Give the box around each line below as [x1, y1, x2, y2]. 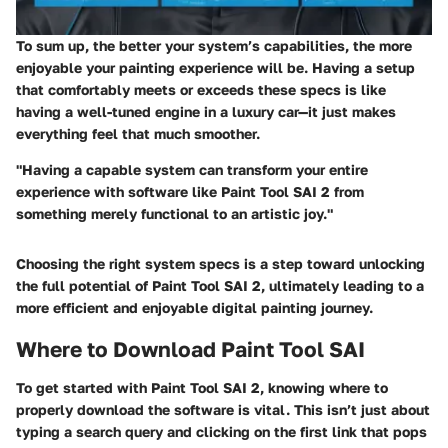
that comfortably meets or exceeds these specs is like [16, 81, 386, 99]
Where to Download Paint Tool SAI [16, 336, 365, 363]
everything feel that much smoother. [16, 125, 260, 143]
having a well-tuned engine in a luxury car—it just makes [16, 103, 396, 121]
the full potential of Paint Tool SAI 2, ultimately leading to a [16, 277, 424, 295]
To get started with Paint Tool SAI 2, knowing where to [16, 378, 388, 396]
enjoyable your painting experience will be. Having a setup [16, 59, 415, 77]
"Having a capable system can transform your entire [16, 161, 368, 179]
